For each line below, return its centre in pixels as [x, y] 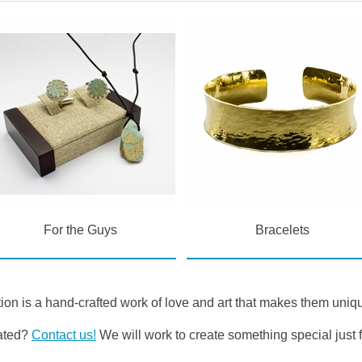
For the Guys [80, 229]
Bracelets [282, 229]
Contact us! [64, 335]
